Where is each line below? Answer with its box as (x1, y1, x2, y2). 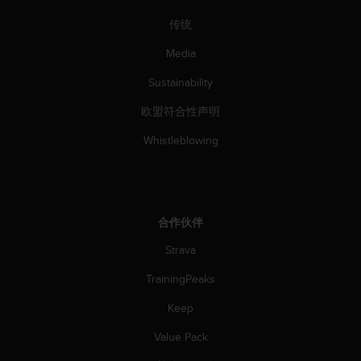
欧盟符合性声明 (141, 103, 220, 120)
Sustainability (148, 74, 213, 91)
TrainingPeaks (146, 271, 215, 288)
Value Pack (153, 329, 208, 346)
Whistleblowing (143, 132, 218, 149)
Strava (165, 242, 196, 259)
